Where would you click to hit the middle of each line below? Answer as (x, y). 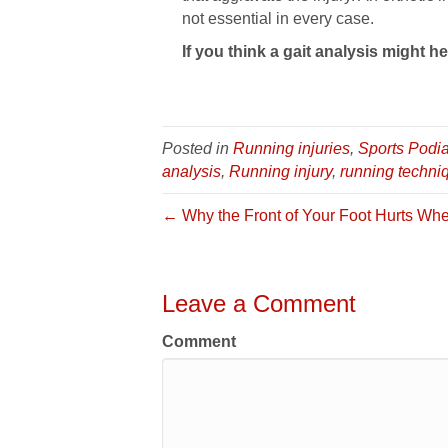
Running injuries (291, 148)
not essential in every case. (278, 18)
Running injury (280, 171)
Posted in (197, 148)
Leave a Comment (259, 303)
